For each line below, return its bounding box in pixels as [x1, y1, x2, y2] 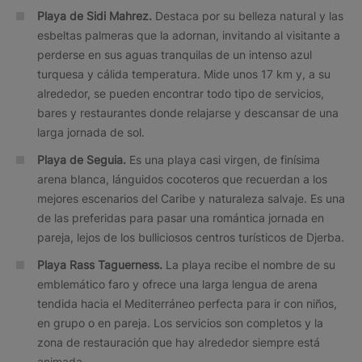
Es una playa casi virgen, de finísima [129, 152, 320, 166]
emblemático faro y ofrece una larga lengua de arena [37, 276, 318, 291]
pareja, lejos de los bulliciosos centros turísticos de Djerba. [37, 229, 344, 244]
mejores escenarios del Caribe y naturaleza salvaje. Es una [37, 191, 345, 205]
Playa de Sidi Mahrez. [37, 8, 155, 23]
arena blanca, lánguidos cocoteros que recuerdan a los [37, 171, 327, 186]
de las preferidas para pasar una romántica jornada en [37, 210, 324, 225]
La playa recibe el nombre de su [162, 257, 335, 271]
